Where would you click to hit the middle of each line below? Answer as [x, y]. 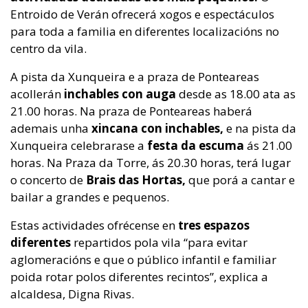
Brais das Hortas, [137, 179]
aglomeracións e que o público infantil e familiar [143, 259]
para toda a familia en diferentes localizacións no [145, 31]
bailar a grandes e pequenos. [90, 197]
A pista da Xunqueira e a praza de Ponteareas [135, 76]
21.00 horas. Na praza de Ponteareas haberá [131, 111]
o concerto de [48, 179]
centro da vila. [48, 48]
